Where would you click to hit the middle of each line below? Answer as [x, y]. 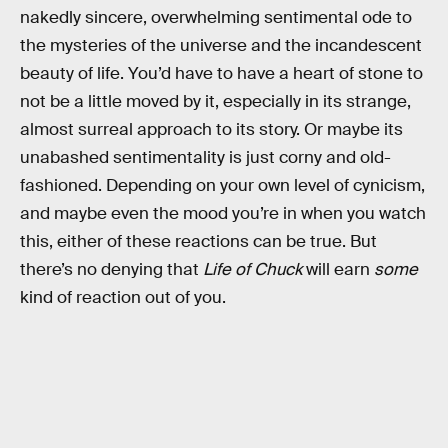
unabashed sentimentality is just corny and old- [205, 157]
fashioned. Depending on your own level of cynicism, [222, 185]
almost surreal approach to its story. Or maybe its [211, 129]
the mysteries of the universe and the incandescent [221, 45]
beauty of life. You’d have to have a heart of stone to [221, 73]
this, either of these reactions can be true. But [198, 241]
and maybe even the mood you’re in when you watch [223, 213]
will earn [338, 269]
